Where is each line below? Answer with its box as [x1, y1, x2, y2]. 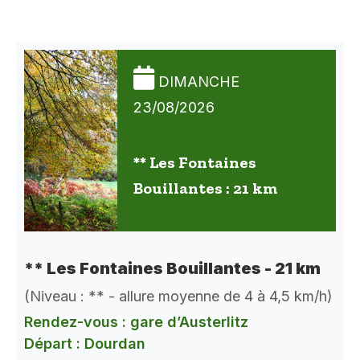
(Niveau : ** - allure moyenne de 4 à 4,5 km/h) [24, 287, 333, 305]
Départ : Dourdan [24, 334, 145, 352]
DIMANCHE [158, 72, 239, 90]
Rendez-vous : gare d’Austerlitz [24, 313, 248, 330]
